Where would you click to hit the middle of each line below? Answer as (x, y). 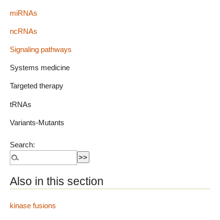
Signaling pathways (41, 49)
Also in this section (57, 181)
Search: (22, 144)
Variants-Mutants (37, 122)
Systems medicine (40, 68)
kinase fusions (33, 206)
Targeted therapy (37, 86)
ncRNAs (24, 31)
